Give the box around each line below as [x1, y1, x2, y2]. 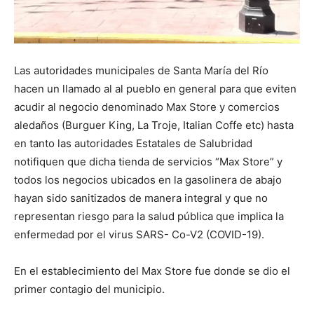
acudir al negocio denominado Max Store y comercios [14, 100, 280, 114]
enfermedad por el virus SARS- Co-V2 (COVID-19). [14, 228, 264, 241]
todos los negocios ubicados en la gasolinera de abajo [14, 173, 282, 186]
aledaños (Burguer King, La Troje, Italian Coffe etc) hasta [14, 118, 294, 132]
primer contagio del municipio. [14, 282, 165, 296]
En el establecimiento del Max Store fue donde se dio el [14, 264, 290, 278]
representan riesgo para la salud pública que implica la [14, 210, 284, 223]
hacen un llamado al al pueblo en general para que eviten [14, 82, 296, 95]
